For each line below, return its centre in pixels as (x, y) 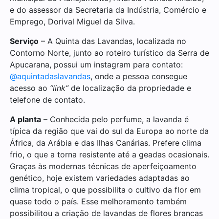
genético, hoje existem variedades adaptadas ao (100, 178)
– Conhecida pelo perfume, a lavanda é (115, 119)
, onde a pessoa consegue (139, 76)
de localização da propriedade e (130, 88)
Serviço (24, 41)
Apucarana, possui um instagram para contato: (96, 64)
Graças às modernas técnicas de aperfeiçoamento (103, 166)
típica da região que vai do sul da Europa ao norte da (109, 131)
